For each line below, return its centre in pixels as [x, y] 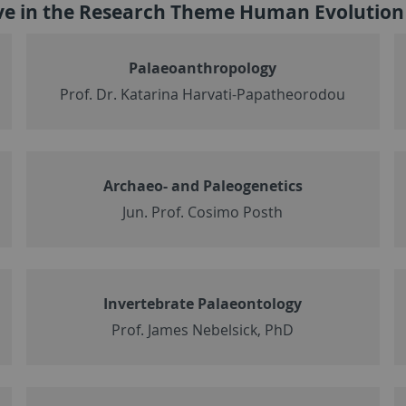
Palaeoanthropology [203, 68]
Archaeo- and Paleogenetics [203, 185]
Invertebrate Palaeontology [203, 303]
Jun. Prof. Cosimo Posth [203, 212]
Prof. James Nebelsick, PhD [203, 329]
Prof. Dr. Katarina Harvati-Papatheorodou [203, 94]
